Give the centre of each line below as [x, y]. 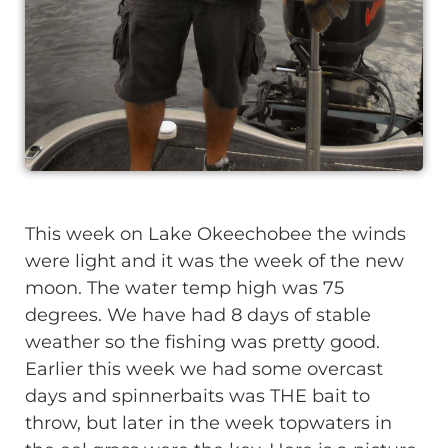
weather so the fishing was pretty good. [202, 341]
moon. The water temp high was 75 [184, 287]
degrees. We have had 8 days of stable [198, 314]
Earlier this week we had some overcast [204, 368]
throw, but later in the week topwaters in [208, 422]
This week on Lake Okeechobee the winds [215, 233]
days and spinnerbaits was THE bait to [197, 395]
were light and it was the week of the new [214, 260]
